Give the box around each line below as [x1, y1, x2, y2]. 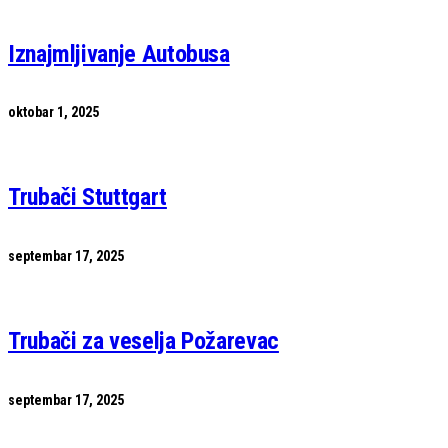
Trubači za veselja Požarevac [8, 327, 279, 356]
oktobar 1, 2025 [8, 104, 99, 121]
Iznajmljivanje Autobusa [8, 39, 230, 68]
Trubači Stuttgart [8, 183, 167, 212]
